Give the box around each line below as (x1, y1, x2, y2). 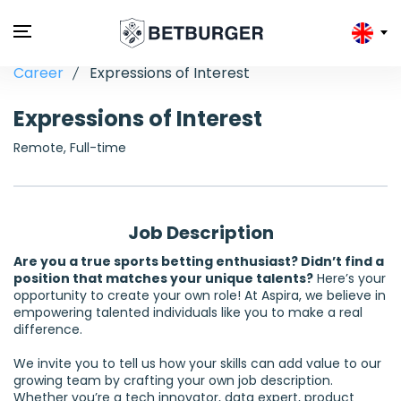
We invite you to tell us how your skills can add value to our (13, 354, 381, 373)
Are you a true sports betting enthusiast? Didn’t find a (13, 252, 384, 271)
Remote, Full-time (13, 139, 126, 158)
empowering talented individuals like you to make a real (13, 303, 363, 322)
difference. (13, 320, 82, 339)
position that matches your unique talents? (13, 269, 313, 288)
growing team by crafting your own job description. (13, 371, 333, 390)
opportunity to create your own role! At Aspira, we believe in (13, 286, 386, 305)
